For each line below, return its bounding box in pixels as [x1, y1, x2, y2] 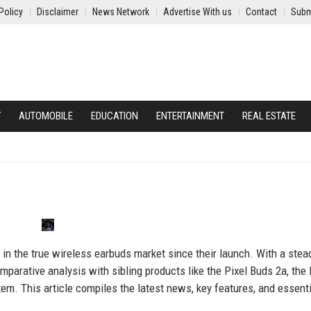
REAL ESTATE [242, 110, 296, 122]
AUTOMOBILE [19, 110, 73, 122]
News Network [92, 6, 149, 17]
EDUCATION [91, 110, 138, 122]
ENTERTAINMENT [156, 110, 224, 122]
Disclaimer [37, 6, 78, 17]
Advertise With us [163, 6, 232, 17]
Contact [246, 6, 277, 17]
